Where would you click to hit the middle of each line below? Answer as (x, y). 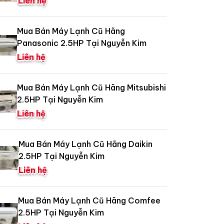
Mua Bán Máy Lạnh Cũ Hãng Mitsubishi (92, 88)
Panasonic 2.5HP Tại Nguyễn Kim (81, 43)
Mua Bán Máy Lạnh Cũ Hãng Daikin (86, 144)
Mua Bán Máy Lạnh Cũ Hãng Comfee (89, 201)
